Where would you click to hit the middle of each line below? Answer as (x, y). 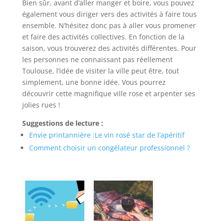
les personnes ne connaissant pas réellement (97, 60)
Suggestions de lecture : (62, 123)
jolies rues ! (41, 105)
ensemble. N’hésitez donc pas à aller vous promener (109, 26)
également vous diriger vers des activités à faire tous (109, 14)
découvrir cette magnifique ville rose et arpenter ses (109, 94)
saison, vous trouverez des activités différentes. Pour (109, 48)
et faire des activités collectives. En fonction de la (103, 37)
